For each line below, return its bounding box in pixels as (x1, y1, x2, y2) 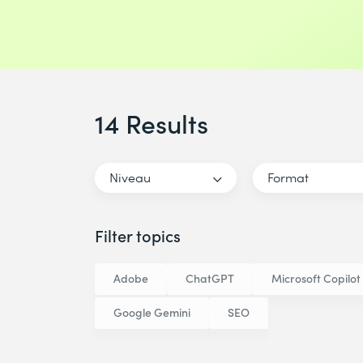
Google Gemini (113, 305, 190, 321)
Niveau (109, 169, 151, 186)
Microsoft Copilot (271, 271, 361, 287)
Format (267, 169, 309, 186)
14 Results (95, 105, 208, 141)
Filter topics (95, 224, 181, 247)
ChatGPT (186, 271, 234, 287)
